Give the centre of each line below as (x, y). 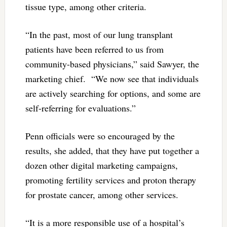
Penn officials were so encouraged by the (100, 136)
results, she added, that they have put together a (112, 151)
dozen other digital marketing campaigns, (101, 165)
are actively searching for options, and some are (113, 93)
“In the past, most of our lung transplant (99, 35)
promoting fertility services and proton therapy (110, 180)
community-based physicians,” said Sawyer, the (112, 64)
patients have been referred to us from (94, 49)
